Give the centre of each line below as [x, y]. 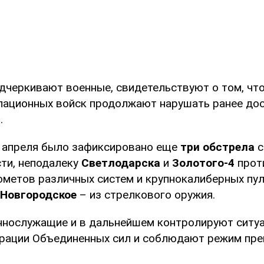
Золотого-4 [203, 163]
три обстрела [217, 147]
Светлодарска [121, 163]
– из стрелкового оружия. [147, 195]
